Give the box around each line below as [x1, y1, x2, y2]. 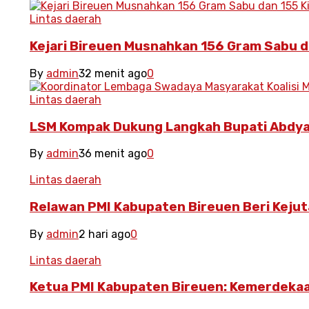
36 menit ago [79, 147, 147, 161]
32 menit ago [79, 66, 147, 80]
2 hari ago [79, 227, 130, 241]
